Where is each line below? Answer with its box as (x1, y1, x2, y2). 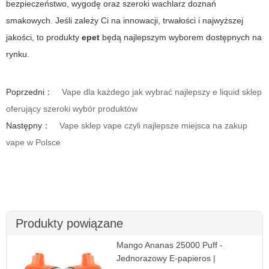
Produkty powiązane (16, 216, 123, 230)
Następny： (6, 120, 50, 130)
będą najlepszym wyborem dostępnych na (100, 32, 262, 42)
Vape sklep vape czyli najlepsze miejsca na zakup (59, 120, 247, 130)
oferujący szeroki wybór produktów (6, 103, 138, 113)
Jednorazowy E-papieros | (116, 253, 216, 263)
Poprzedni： (6, 86, 53, 97)
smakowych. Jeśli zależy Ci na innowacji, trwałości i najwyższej (6, 15, 243, 25)
